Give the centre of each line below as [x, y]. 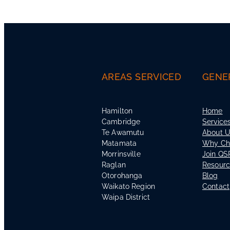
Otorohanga [122, 175]
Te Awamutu [123, 132]
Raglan [114, 164]
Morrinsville [121, 154]
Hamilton [117, 110]
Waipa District [126, 197]
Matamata [119, 143]
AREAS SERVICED [142, 76]
